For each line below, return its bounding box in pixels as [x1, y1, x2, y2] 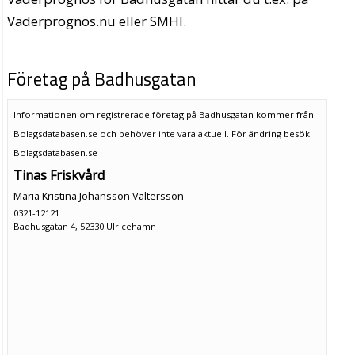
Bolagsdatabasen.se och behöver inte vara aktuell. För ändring [13, 127, 284, 139]
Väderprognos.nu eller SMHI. [7, 12, 187, 31]
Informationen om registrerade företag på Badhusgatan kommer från [13, 108, 314, 120]
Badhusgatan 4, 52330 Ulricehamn [13, 219, 156, 232]
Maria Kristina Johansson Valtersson [13, 188, 184, 203]
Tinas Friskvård [13, 166, 105, 184]
